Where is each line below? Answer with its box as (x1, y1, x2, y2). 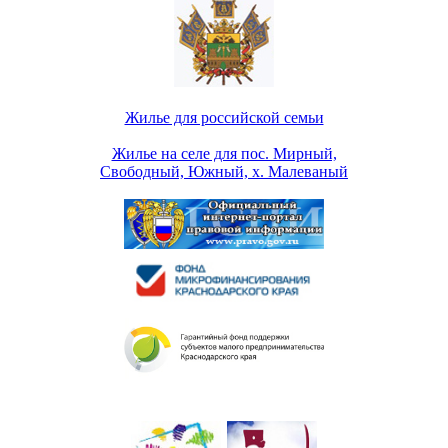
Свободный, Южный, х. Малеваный (100, 163, 348, 180)
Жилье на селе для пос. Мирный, (111, 145, 337, 162)
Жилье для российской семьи (124, 109, 324, 126)
